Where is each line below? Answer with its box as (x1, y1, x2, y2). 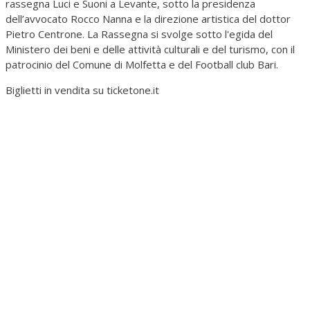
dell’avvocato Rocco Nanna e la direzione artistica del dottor (6, 11, 291, 26)
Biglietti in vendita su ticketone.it (6, 82, 159, 97)
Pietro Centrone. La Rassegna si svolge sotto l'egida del (6, 26, 273, 41)
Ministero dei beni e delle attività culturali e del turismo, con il (6, 42, 295, 56)
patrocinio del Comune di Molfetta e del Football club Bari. (6, 57, 278, 71)
